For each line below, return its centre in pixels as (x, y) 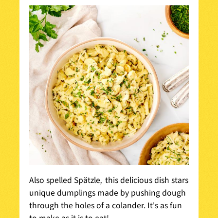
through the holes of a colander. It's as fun (106, 206)
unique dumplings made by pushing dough (108, 193)
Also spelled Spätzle (65, 181)
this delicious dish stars (147, 181)
